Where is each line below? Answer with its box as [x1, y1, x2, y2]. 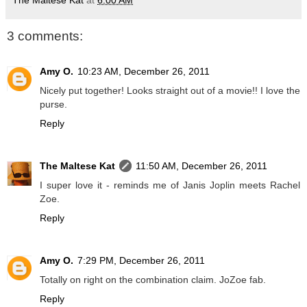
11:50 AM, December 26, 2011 [136, 160, 267, 172]
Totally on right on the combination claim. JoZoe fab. [40, 274, 266, 286]
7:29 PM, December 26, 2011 [77, 255, 205, 267]
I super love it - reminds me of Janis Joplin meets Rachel [40, 180, 300, 191]
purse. [40, 99, 67, 110]
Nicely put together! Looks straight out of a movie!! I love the [40, 85, 300, 97]
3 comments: [7, 29, 83, 44]
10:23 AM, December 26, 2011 [77, 66, 210, 77]
